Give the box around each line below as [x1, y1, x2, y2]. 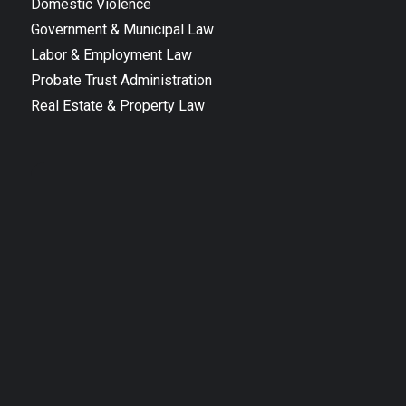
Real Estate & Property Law [31, 96, 206, 114]
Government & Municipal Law [31, 20, 215, 38]
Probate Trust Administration [31, 71, 213, 89]
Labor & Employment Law [31, 45, 193, 63]
